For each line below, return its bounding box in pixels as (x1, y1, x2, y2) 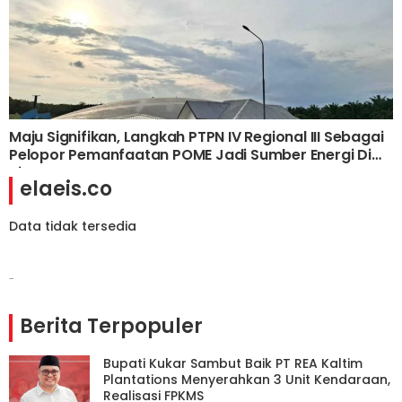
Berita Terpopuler (20, 312, 203, 341)
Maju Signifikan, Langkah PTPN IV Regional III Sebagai (9, 127, 384, 148)
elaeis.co (20, 175, 112, 204)
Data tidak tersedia (9, 217, 136, 236)
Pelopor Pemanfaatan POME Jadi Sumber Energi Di (9, 144, 371, 166)
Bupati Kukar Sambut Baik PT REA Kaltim (103, 354, 363, 373)
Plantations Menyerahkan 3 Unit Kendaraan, (103, 371, 390, 389)
